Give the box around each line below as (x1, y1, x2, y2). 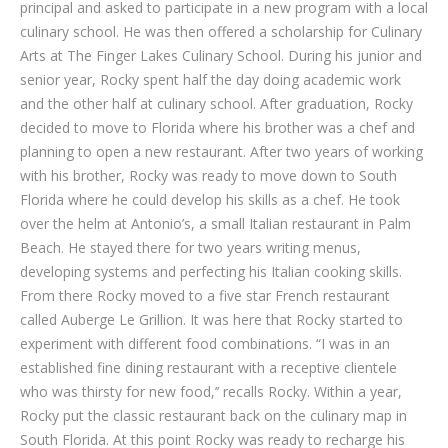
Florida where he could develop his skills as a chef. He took (20, 190, 400, 209)
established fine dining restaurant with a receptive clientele (20, 358, 397, 377)
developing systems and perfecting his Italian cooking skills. (20, 262, 402, 281)
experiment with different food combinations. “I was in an (20, 334, 390, 353)
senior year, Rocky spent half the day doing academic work (20, 70, 401, 89)
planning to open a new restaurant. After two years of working (20, 142, 423, 161)
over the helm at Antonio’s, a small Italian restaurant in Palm (20, 214, 411, 233)
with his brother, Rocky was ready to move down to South (20, 166, 397, 185)
